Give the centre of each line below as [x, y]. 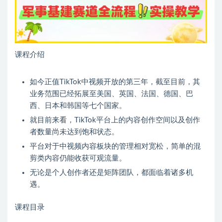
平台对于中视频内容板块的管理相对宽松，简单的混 [115, 147]
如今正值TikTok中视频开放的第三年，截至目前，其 [115, 82]
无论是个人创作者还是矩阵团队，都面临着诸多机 [111, 173]
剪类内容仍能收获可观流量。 [78, 159]
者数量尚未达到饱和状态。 [74, 132]
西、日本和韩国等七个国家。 [78, 106]
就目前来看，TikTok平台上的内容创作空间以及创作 [115, 120]
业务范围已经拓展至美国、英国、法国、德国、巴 [111, 94]
